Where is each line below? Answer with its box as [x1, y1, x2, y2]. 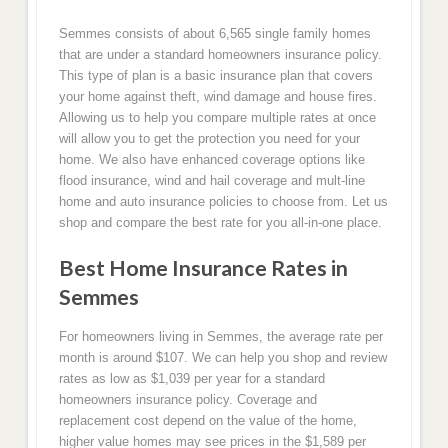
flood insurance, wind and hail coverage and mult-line [58, 172, 365, 188]
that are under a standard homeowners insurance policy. [58, 46, 382, 62]
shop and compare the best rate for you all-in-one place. [58, 214, 382, 230]
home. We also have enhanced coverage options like [58, 151, 365, 167]
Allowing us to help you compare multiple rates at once [58, 109, 376, 125]
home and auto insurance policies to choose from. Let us [58, 193, 388, 209]
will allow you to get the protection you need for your [58, 130, 360, 146]
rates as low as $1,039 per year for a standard [58, 370, 325, 386]
